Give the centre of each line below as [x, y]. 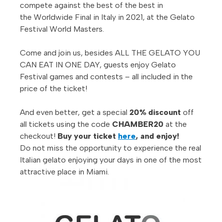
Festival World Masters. [62, 29]
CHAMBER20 [138, 124]
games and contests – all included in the [121, 76]
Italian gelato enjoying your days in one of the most [111, 160]
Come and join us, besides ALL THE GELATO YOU [110, 53]
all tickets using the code [66, 124]
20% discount [155, 112]
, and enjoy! [157, 136]
